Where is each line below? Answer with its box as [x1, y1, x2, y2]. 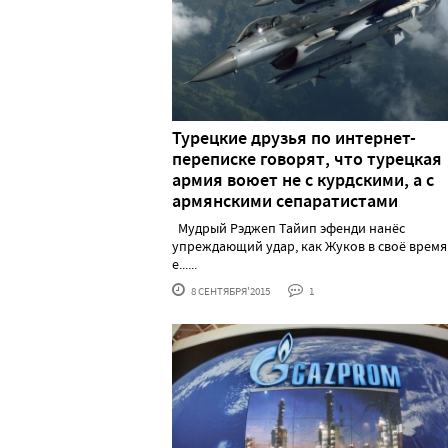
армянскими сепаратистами [172, 188, 398, 213]
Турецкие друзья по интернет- [172, 125, 416, 150]
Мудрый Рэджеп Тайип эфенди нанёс [172, 218, 405, 237]
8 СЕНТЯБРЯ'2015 [189, 283, 270, 298]
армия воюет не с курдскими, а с [172, 167, 434, 192]
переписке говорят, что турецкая [172, 146, 442, 171]
